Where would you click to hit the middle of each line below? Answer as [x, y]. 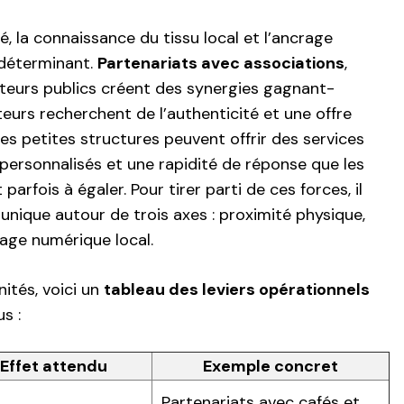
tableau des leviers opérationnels [237, 290]
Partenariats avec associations [221, 64]
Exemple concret [271, 367]
